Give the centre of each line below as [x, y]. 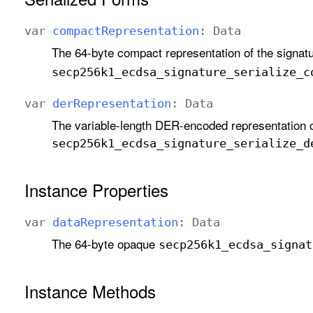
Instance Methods [90, 291]
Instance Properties [96, 190]
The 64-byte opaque [105, 244]
